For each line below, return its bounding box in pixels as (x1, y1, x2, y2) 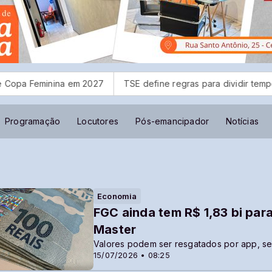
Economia (97, 191, 137, 201)
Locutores (77, 116, 119, 126)
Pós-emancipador (135, 116, 209, 126)
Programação (4, 116, 61, 126)
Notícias (226, 116, 259, 126)
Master (93, 222, 137, 237)
